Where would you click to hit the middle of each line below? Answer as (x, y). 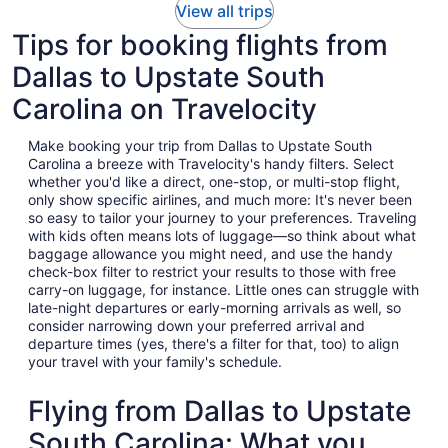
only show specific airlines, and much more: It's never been (220, 200)
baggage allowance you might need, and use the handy (210, 254)
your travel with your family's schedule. (155, 362)
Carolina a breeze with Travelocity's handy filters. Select (211, 164)
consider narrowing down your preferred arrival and (196, 326)
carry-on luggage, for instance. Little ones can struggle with (223, 290)
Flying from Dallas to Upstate (219, 411)
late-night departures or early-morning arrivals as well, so (214, 308)
